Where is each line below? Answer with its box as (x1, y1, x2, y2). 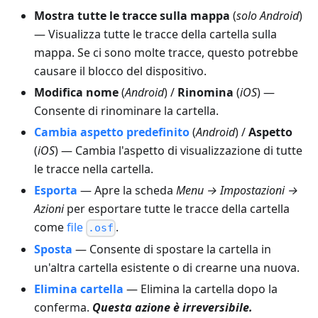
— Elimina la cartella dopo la (124, 281, 278, 297)
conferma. (34, 300, 92, 316)
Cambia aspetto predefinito (34, 124, 190, 141)
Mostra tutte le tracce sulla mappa (34, 8, 230, 24)
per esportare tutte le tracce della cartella (64, 201, 290, 217)
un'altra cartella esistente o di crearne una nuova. (34, 260, 300, 276)
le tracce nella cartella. (34, 161, 153, 177)
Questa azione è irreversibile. (92, 300, 253, 316)
